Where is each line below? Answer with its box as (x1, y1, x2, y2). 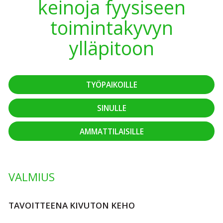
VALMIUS (8, 169, 55, 185)
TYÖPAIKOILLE (86, 79, 137, 90)
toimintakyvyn (50, 14, 173, 40)
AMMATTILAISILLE (79, 126, 144, 136)
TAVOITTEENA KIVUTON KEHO (8, 200, 135, 212)
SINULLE (97, 103, 126, 113)
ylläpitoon (69, 35, 154, 61)
